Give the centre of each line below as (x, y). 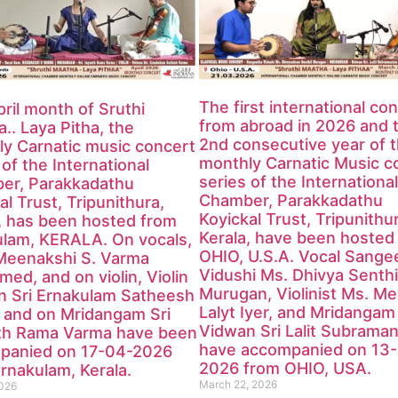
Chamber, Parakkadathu (291, 201)
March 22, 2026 (238, 385)
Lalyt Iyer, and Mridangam (297, 313)
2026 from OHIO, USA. (285, 369)
